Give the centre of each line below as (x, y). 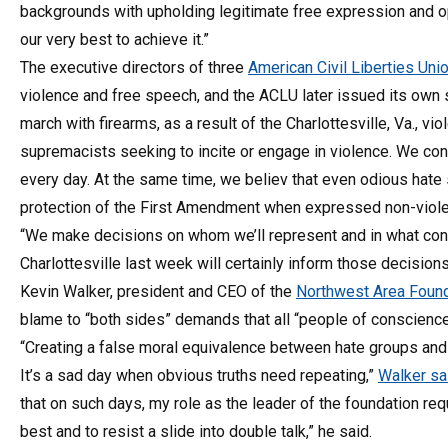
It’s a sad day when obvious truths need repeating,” (199, 375)
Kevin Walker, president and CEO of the (158, 291)
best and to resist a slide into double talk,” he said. (196, 431)
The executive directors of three (134, 67)
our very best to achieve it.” (114, 39)
